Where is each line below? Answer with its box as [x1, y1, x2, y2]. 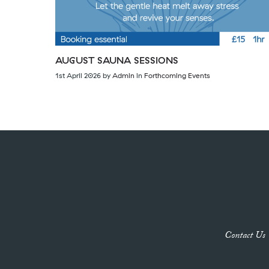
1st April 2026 [55, 71, 101, 80]
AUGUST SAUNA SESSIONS [55, 54, 178, 67]
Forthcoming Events [144, 71, 210, 80]
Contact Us [225, 228, 265, 245]
